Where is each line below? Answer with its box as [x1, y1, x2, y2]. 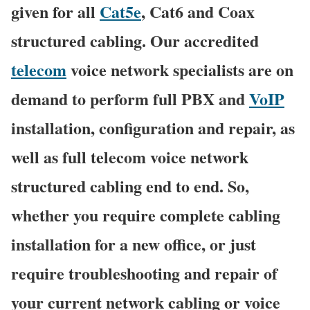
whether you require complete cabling [11, 202, 280, 227]
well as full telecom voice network [11, 144, 248, 169]
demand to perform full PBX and [11, 86, 249, 111]
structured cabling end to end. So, [11, 173, 249, 198]
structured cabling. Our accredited [11, 28, 259, 53]
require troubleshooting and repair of [11, 260, 277, 285]
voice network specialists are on [66, 57, 293, 82]
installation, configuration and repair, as [11, 115, 295, 140]
